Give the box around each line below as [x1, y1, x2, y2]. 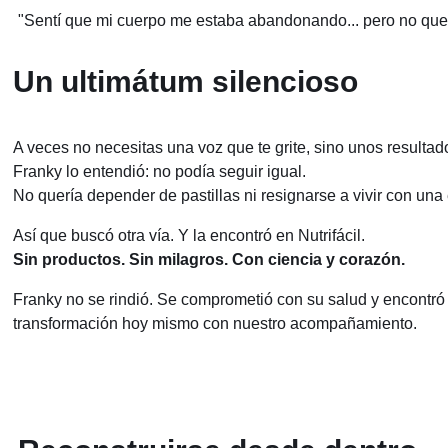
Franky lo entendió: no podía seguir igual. [13, 163, 306, 181]
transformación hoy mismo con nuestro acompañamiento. [13, 315, 417, 333]
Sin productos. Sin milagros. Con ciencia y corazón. [13, 251, 405, 269]
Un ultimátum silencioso [13, 65, 358, 99]
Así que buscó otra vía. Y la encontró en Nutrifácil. [13, 227, 365, 245]
